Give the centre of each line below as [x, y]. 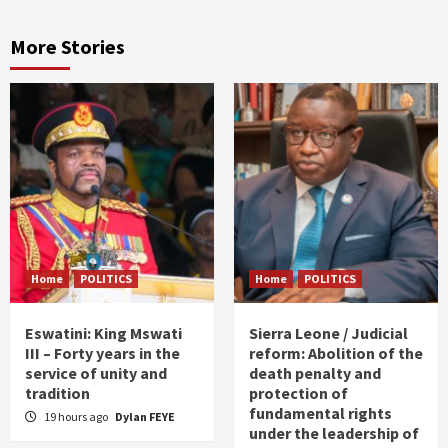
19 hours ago [77, 417]
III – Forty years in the [102, 353]
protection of [298, 393]
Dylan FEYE [145, 417]
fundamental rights [320, 413]
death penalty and [315, 373]
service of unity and [96, 373]
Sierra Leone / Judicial [328, 333]
